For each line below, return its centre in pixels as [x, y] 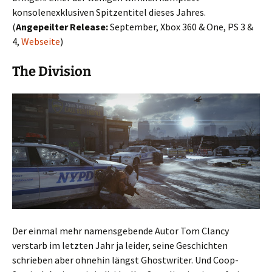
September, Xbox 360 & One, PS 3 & [181, 27]
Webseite [41, 42]
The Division [52, 72]
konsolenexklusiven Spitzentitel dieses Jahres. [109, 12]
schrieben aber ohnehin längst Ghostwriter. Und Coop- [125, 260]
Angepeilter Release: [62, 27]
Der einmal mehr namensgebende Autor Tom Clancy [121, 231]
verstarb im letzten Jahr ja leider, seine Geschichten [120, 246]
